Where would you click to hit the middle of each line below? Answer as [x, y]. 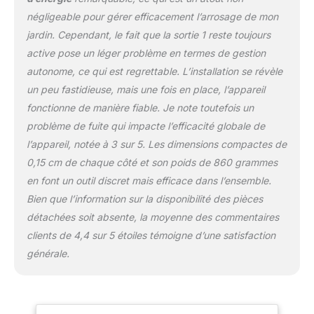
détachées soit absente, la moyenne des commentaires [152, 217]
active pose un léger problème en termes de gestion [146, 53]
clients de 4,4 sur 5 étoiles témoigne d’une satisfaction [151, 235]
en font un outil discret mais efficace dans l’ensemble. [149, 181]
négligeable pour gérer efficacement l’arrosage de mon [152, 17]
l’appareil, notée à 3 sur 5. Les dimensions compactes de [156, 144]
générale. [48, 254]
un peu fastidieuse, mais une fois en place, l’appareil [145, 90]
